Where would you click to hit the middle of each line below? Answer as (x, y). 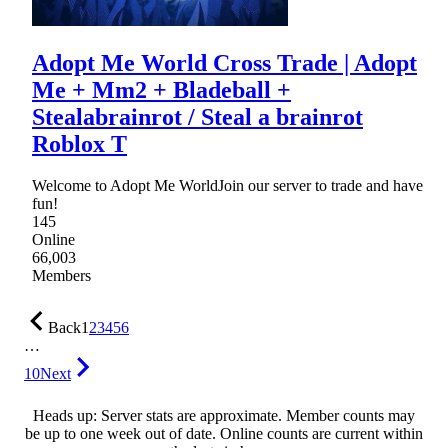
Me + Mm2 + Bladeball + (161, 89)
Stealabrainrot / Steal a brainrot (197, 116)
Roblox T (79, 143)
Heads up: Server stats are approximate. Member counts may (224, 416)
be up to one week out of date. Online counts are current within (224, 434)
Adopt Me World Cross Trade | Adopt (224, 62)
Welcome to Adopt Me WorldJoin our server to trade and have (227, 186)
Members (61, 276)
